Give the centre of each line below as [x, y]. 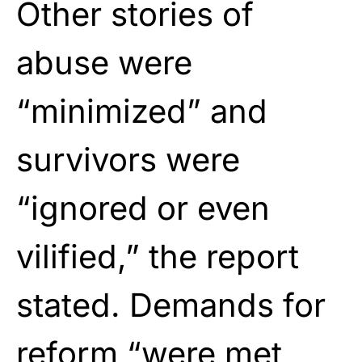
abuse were [109, 62]
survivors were [128, 159]
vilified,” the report [158, 256]
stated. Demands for [171, 305]
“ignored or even [143, 208]
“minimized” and [142, 111]
